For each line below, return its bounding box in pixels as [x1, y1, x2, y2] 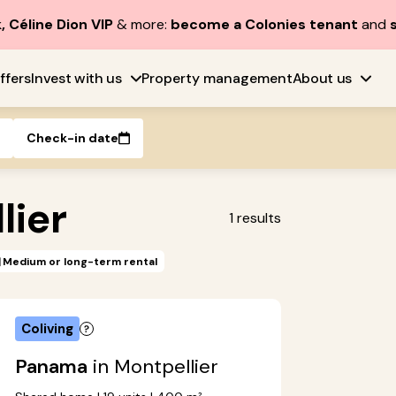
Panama [15, 354, 88, 380]
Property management [141, 68, 293, 88]
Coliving [21, 320, 73, 339]
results [237, 209, 282, 227]
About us [292, 68, 353, 88]
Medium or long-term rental [3, 254, 157, 269]
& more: [116, 15, 171, 34]
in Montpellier [88, 354, 218, 380]
